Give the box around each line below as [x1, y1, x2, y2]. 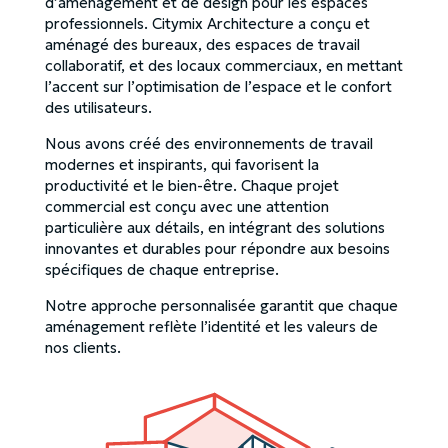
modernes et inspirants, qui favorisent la [44, 154, 319, 174]
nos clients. [44, 337, 121, 357]
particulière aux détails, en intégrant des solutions [44, 217, 385, 237]
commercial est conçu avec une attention [44, 196, 329, 216]
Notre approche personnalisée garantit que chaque [44, 295, 398, 315]
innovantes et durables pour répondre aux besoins [44, 238, 390, 258]
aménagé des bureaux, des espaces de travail [44, 34, 360, 54]
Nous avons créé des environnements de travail [44, 133, 373, 153]
